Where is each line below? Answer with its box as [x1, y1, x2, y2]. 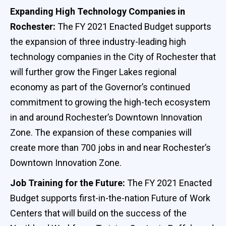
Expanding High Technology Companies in [10, 6, 185, 17]
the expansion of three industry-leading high [10, 36, 186, 47]
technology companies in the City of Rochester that [10, 51, 216, 62]
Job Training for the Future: [10, 177, 125, 188]
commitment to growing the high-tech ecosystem [10, 96, 210, 107]
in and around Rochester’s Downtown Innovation [10, 111, 202, 123]
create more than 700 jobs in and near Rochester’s [10, 142, 211, 153]
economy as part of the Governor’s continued [10, 81, 190, 92]
